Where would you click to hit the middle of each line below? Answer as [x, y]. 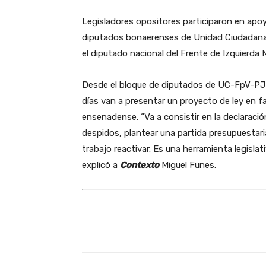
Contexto [140, 165]
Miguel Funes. [188, 165]
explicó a [101, 165]
